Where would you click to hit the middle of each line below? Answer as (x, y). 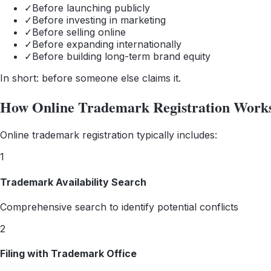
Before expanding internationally (107, 44)
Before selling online (79, 32)
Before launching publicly (91, 8)
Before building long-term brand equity (121, 56)
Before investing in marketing (99, 20)
